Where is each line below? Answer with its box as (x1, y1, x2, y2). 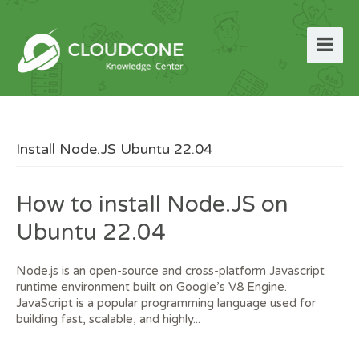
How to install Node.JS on (16, 191, 288, 218)
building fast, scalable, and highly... (16, 312, 200, 326)
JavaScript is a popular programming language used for (16, 296, 316, 310)
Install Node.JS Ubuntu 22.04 (16, 140, 212, 158)
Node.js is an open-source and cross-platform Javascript (16, 264, 325, 278)
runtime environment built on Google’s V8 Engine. (16, 280, 287, 294)
